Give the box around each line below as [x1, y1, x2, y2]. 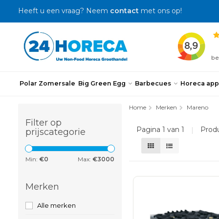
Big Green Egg [78, 80, 126, 87]
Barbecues [135, 80, 171, 87]
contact [110, 6, 139, 15]
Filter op [25, 117, 62, 128]
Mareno [186, 104, 208, 111]
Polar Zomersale [20, 80, 75, 87]
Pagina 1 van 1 [136, 125, 186, 134]
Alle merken [37, 201, 76, 209]
